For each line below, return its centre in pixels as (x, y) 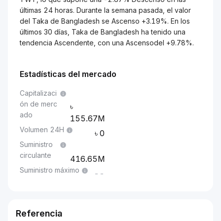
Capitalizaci (38, 93)
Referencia (39, 213)
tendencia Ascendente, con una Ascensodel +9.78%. (107, 43)
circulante (36, 155)
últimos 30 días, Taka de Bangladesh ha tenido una (103, 32)
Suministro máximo (50, 170)
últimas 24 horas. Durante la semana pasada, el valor (105, 10)
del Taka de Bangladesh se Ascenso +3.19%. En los (105, 21)
